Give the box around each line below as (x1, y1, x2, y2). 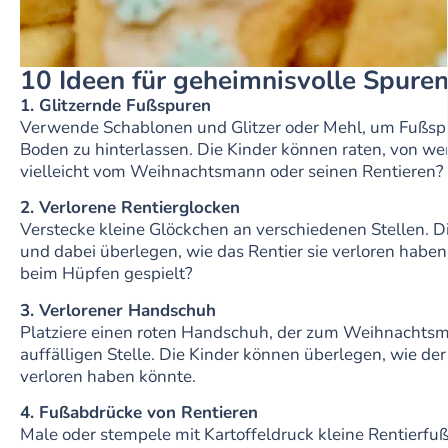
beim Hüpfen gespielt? (20, 262, 193, 286)
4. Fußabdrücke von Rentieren (20, 401, 258, 425)
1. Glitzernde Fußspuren (20, 94, 211, 118)
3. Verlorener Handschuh (20, 298, 216, 322)
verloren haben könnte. (20, 364, 196, 388)
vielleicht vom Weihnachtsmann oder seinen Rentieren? (20, 160, 444, 184)
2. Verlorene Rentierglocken (20, 196, 240, 220)
